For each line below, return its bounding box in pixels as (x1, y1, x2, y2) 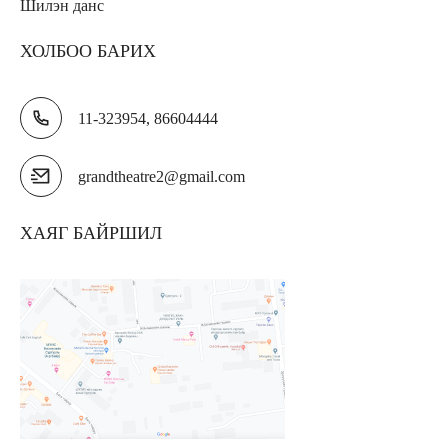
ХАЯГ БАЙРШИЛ (20, 223, 162, 243)
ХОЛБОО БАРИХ (20, 41, 156, 61)
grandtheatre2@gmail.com (78, 167, 245, 185)
